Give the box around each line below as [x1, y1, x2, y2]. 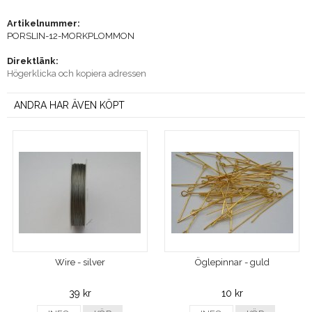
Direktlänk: [7, 55, 58, 66]
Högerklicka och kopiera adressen [7, 68, 146, 79]
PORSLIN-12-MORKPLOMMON [7, 30, 134, 41]
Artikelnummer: [7, 17, 80, 29]
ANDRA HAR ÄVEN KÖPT [14, 99, 125, 111]
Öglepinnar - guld [194, 256, 270, 267]
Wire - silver [54, 256, 105, 267]
